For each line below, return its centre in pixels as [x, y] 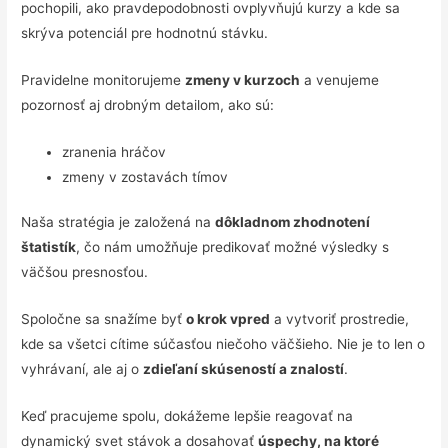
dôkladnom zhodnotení [293, 222]
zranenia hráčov [114, 151]
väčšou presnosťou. [85, 272]
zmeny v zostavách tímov [145, 176]
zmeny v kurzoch [243, 80]
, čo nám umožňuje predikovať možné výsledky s [233, 247]
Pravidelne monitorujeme [103, 80]
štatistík [49, 247]
